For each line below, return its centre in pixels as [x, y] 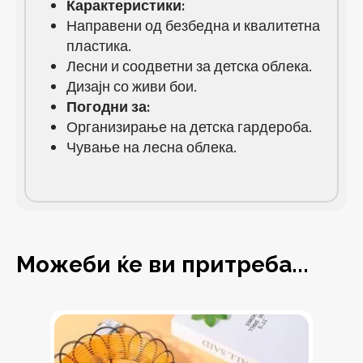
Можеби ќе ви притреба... [162, 265]
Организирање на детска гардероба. [189, 128]
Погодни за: [108, 108]
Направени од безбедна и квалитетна [193, 27]
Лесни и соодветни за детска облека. [189, 67]
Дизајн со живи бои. [132, 88]
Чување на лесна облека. [152, 148]
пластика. [99, 47]
